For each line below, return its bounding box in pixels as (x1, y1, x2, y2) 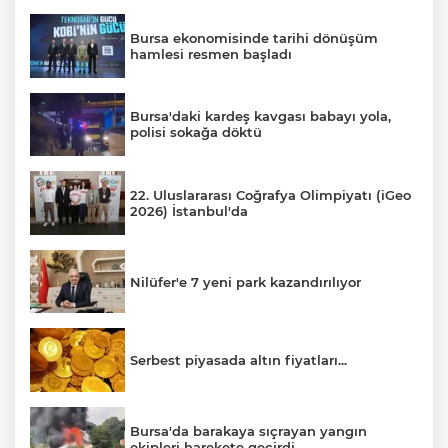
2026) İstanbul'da (130, 202, 248, 219)
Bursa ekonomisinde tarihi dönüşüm (130, 29, 378, 46)
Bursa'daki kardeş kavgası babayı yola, (130, 108, 391, 125)
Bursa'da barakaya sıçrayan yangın (130, 422, 367, 439)
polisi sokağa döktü (130, 124, 262, 141)
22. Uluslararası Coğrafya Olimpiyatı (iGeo (130, 186, 411, 203)
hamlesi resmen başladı (130, 45, 292, 62)
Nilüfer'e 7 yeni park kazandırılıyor (130, 273, 361, 290)
